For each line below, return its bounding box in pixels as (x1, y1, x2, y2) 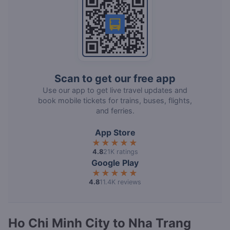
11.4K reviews (100, 178, 141, 186)
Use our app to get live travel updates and (43, 86, 187, 95)
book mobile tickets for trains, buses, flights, (38, 96, 192, 105)
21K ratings (103, 148, 138, 156)
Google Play (91, 158, 139, 168)
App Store (94, 127, 136, 138)
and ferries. (95, 106, 135, 116)
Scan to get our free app (54, 72, 176, 85)
